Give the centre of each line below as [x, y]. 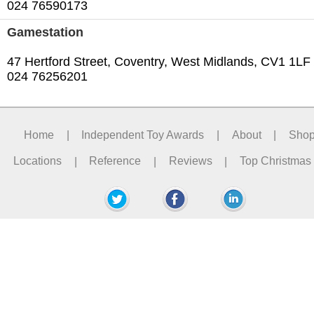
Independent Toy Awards [143, 135]
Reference [115, 161]
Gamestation [45, 33]
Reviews [190, 161]
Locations [38, 161]
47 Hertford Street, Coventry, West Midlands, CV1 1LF [159, 62]
